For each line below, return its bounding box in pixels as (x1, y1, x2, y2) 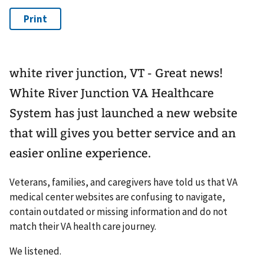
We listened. (9, 245, 61, 258)
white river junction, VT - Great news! (9, 66, 223, 81)
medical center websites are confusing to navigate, (9, 190, 225, 204)
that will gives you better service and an (9, 126, 236, 141)
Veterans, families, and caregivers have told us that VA (9, 176, 237, 189)
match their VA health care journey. (9, 220, 156, 233)
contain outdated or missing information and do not (9, 205, 227, 219)
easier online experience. (9, 146, 151, 161)
